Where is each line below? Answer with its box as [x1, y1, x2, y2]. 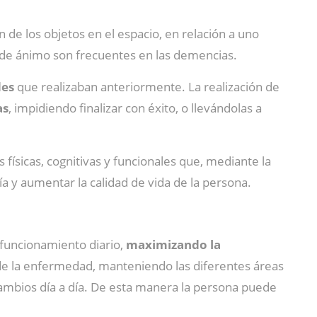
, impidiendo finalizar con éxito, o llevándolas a [8, 100, 262, 116]
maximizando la [126, 236, 221, 253]
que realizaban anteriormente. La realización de [14, 79, 279, 95]
